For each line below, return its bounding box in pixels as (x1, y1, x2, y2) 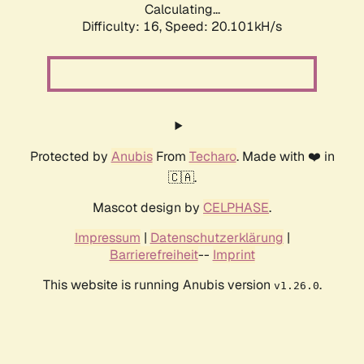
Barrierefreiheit (109, 246, 198, 264)
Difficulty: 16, (82, 18, 165, 36)
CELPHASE (203, 199, 269, 217)
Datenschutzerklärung (149, 229, 284, 247)
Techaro (188, 148, 236, 166)
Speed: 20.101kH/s (165, 18, 282, 36)
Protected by (29, 148, 111, 166)
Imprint (212, 246, 255, 264)
